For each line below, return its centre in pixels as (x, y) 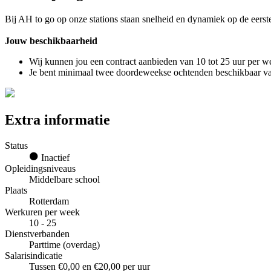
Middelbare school (64, 179)
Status (16, 145)
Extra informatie (57, 120)
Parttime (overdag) (64, 244)
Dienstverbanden (37, 233)
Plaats (16, 190)
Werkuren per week (42, 212)
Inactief (54, 157)
